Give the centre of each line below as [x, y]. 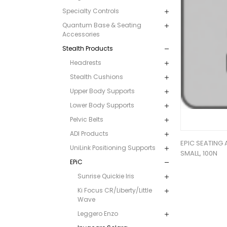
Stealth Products [87, 48]
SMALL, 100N [199, 154]
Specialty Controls [90, 11]
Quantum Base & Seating [102, 25]
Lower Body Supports [102, 105]
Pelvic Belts [86, 119]
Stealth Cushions [96, 77]
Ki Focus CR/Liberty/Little [115, 190]
